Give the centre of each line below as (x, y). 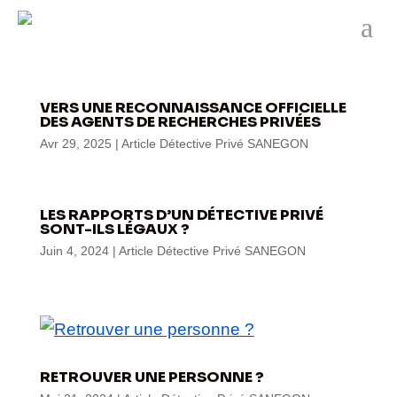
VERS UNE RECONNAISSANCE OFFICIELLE (193, 108)
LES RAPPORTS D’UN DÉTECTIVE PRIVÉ (181, 215)
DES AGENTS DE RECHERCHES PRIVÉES (180, 122)
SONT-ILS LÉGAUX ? (114, 229)
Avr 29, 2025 (75, 144)
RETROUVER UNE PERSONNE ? (152, 377)
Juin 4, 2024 (74, 251)
